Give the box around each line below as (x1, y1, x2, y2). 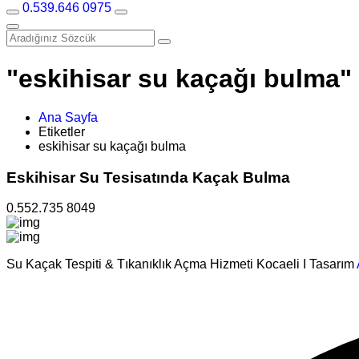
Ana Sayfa (38, 110, 98, 124)
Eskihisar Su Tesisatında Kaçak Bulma (6, 168, 290, 186)
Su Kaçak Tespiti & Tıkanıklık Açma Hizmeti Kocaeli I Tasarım (6, 257, 357, 272)
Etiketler (38, 124, 85, 139)
